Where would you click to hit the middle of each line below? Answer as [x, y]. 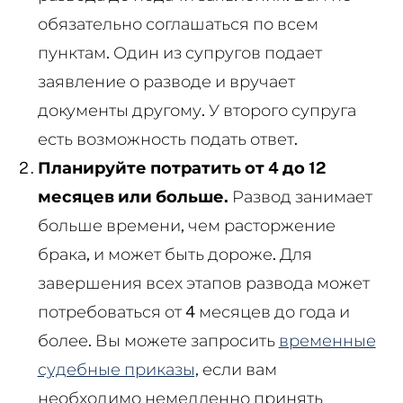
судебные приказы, [118, 369]
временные [327, 340]
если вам [237, 369]
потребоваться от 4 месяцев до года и [193, 311]
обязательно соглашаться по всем [178, 23]
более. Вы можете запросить [158, 340]
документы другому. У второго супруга [197, 110]
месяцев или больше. [133, 196]
